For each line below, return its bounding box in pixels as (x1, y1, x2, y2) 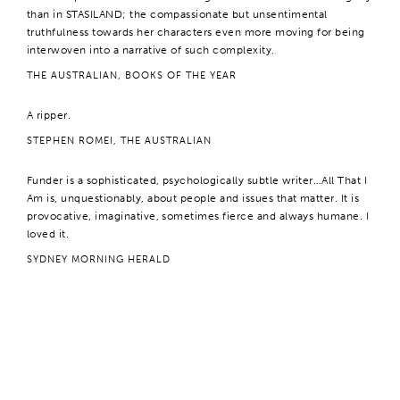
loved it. (27, 228, 70, 240)
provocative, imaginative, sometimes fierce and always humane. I (27, 210, 370, 222)
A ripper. (27, 109, 71, 121)
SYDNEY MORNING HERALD (27, 254, 171, 265)
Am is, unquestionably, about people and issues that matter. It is (27, 192, 360, 204)
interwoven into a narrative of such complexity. (27, 44, 275, 56)
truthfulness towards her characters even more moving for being (27, 26, 365, 38)
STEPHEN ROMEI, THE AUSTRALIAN (27, 135, 212, 146)
